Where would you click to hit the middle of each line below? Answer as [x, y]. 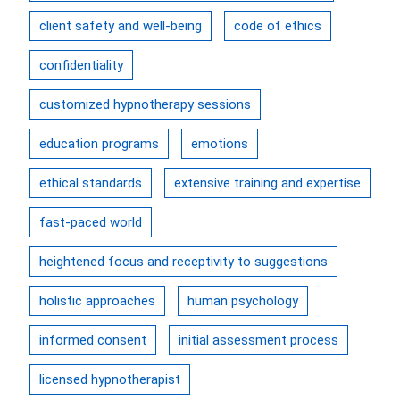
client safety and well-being [121, 26]
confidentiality [81, 65]
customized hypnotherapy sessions [145, 104]
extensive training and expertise [267, 183]
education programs [99, 144]
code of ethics [278, 26]
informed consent [93, 340]
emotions [220, 144]
